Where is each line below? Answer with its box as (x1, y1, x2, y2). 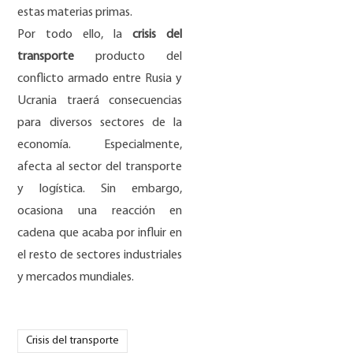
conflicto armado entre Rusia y (17, 72, 183, 85)
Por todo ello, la (17, 28, 133, 41)
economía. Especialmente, (17, 138, 183, 151)
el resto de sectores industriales (17, 248, 183, 262)
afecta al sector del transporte (17, 160, 183, 173)
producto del (74, 50, 183, 63)
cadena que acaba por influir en (17, 226, 183, 240)
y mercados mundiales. (17, 270, 135, 284)
